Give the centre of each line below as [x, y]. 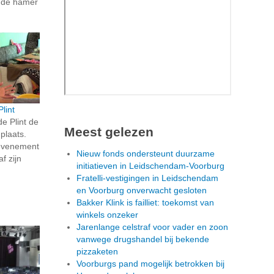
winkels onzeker [107, 214]
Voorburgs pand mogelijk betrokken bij [150, 263]
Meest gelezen [109, 131]
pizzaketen [97, 251]
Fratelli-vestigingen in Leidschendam [147, 178]
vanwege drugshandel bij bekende [143, 239]
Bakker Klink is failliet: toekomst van [145, 202]
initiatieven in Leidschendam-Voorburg [150, 165]
